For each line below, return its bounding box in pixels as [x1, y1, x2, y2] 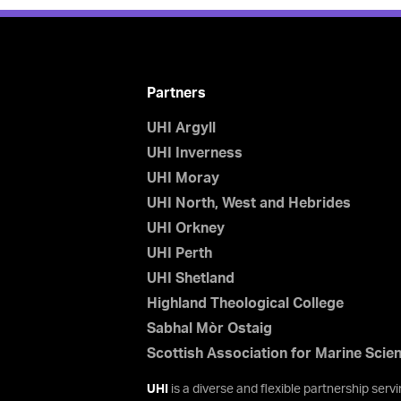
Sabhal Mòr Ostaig [146, 321, 272, 336]
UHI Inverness [146, 146, 243, 160]
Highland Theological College [146, 296, 344, 311]
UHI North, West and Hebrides [146, 196, 351, 210]
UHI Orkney [146, 221, 225, 235]
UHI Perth [146, 246, 212, 260]
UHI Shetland [146, 271, 235, 286]
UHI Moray [146, 171, 219, 185]
